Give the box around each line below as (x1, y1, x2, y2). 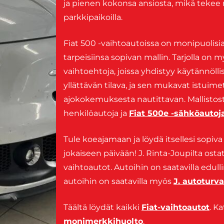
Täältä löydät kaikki (63, 202, 141, 212)
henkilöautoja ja (63, 108, 129, 118)
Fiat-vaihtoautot (141, 202, 209, 212)
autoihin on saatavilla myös (63, 176, 173, 186)
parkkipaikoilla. (63, 12, 122, 22)
